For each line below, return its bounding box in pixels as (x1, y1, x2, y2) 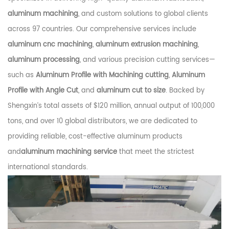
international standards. (8, 162, 88, 173)
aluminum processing (8, 55, 80, 66)
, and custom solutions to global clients (78, 9, 208, 20)
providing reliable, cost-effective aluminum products (8, 131, 182, 143)
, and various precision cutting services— (80, 55, 215, 66)
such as (8, 70, 36, 81)
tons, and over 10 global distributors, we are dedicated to (8, 116, 197, 127)
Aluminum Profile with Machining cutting (36, 70, 169, 81)
